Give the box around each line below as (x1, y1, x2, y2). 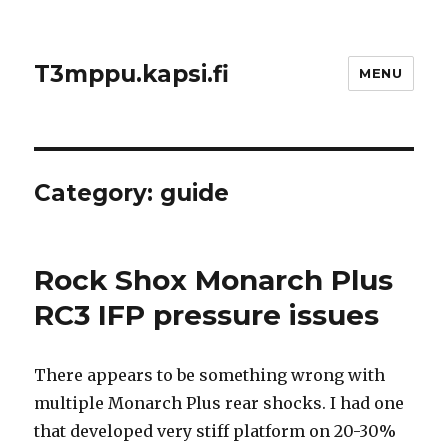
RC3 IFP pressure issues (34, 298, 380, 332)
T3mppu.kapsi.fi (34, 59, 230, 88)
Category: (34, 179, 161, 207)
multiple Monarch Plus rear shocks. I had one (34, 393, 405, 413)
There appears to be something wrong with (34, 365, 386, 385)
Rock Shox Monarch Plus (34, 263, 394, 297)
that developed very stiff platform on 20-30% (34, 421, 397, 441)
